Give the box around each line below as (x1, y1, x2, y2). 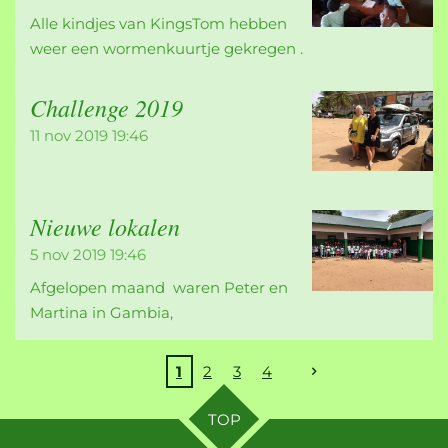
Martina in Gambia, (30, 302, 173, 322)
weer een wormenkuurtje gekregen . (30, 38, 303, 58)
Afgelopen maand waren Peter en (30, 277, 288, 297)
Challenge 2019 (30, 90, 183, 123)
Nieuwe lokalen (30, 210, 180, 243)
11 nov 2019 (30, 125, 108, 145)
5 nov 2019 (30, 245, 106, 265)
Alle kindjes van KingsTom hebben (30, 13, 287, 33)
